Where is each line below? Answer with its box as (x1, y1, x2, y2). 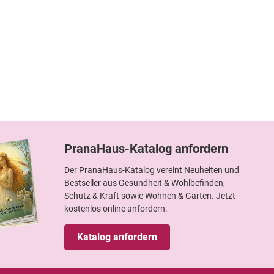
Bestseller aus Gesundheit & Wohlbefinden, (64, 177, 225, 188)
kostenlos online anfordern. (64, 203, 168, 213)
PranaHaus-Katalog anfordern (64, 141, 228, 156)
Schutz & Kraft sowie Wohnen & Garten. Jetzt (64, 190, 235, 201)
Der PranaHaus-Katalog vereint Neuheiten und (64, 165, 239, 175)
